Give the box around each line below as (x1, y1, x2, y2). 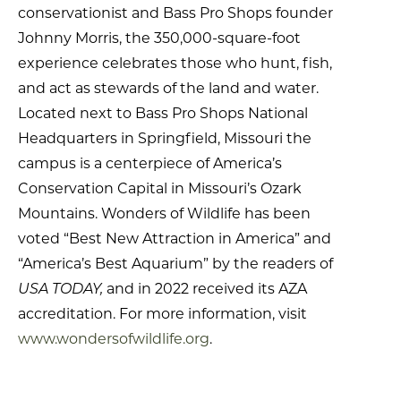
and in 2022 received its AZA (107, 280, 307, 298)
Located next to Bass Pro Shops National (18, 105, 308, 123)
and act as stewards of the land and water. (18, 80, 319, 98)
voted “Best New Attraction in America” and (18, 230, 331, 248)
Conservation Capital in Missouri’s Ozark (18, 180, 302, 198)
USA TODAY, (18, 280, 107, 298)
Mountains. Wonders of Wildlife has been (18, 205, 311, 223)
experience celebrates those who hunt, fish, (18, 55, 332, 73)
